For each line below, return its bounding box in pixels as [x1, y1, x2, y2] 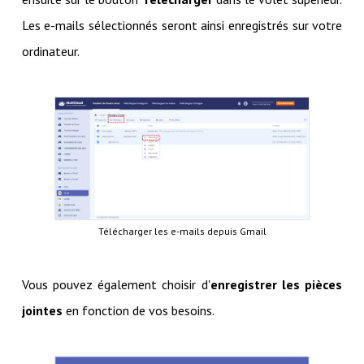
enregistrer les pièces [210, 275, 343, 292]
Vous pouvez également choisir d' [21, 275, 210, 292]
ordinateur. [21, 43, 80, 60]
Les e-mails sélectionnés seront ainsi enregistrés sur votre [21, 17, 343, 34]
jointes [21, 301, 63, 318]
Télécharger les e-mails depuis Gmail [97, 224, 266, 237]
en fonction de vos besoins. [62, 301, 214, 318]
